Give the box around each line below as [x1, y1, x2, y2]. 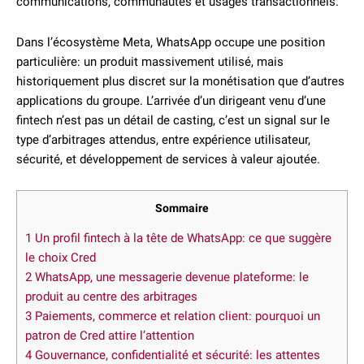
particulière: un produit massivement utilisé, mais [16, 54, 284, 69]
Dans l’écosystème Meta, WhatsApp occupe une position [16, 35, 325, 50]
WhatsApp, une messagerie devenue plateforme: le [32, 270, 309, 285]
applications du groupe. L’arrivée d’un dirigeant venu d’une [16, 93, 326, 108]
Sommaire [155, 201, 209, 214]
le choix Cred [25, 250, 96, 266]
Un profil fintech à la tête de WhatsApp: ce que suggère [32, 231, 331, 246]
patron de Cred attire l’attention [25, 328, 194, 344]
